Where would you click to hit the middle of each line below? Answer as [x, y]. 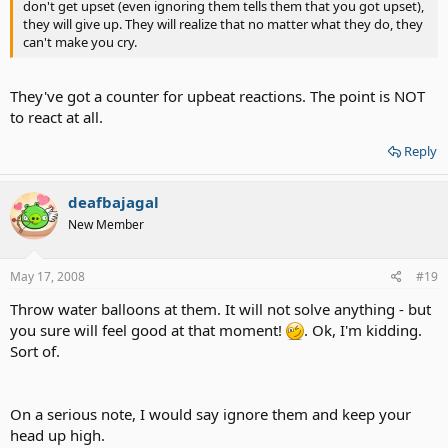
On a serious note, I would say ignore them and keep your [210, 413]
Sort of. [35, 350]
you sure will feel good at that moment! [148, 329]
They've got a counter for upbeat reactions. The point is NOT [217, 96]
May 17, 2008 [47, 276]
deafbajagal [113, 202]
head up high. [57, 434]
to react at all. [56, 117]
